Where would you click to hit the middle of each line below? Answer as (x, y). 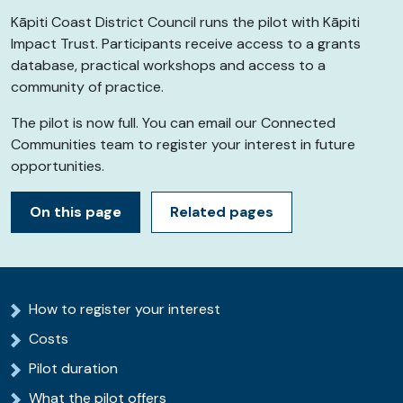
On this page (76, 212)
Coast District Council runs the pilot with (185, 22)
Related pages (222, 212)
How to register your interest (125, 309)
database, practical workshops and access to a (168, 66)
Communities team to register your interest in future (183, 145)
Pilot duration (73, 369)
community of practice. (87, 87)
